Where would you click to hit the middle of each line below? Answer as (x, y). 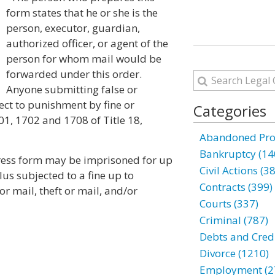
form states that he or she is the (82, 13)
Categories (230, 111)
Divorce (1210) (234, 253)
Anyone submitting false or (72, 89)
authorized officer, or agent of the (87, 43)
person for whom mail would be (84, 59)
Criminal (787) (234, 220)
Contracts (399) (236, 187)
